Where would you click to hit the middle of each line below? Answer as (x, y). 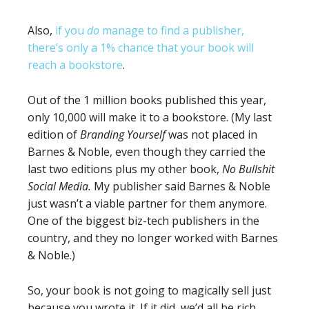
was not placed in (211, 134)
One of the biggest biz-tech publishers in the (143, 221)
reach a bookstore (75, 65)
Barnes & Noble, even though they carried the (147, 152)
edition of (54, 134)
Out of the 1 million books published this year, (147, 100)
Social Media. (59, 186)
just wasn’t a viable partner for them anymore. (147, 203)
